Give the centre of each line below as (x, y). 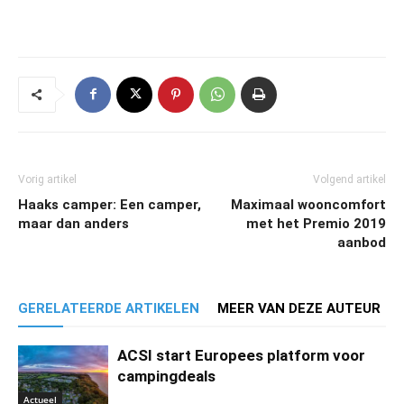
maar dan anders (73, 223)
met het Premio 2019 (316, 223)
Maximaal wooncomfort (308, 204)
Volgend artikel (349, 179)
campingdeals (166, 376)
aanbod (362, 242)
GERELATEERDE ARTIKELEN (109, 308)
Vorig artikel (47, 179)
